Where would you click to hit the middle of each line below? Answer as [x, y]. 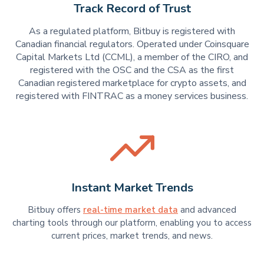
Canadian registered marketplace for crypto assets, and [132, 83]
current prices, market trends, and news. [132, 236]
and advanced [207, 210]
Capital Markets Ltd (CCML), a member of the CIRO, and [132, 57]
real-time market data [131, 210]
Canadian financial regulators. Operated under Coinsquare [132, 44]
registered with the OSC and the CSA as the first [132, 70]
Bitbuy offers [55, 210]
